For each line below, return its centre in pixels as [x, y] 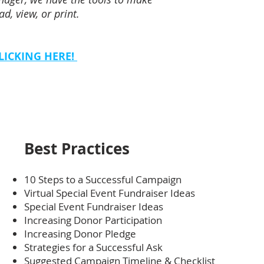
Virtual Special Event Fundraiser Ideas [110, 193]
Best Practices [77, 148]
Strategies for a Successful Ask [95, 247]
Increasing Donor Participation [93, 220]
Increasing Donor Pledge [80, 234]
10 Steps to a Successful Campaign [104, 179]
